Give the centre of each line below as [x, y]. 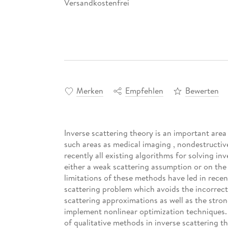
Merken [90, 91]
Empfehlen [144, 91]
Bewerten [202, 91]
